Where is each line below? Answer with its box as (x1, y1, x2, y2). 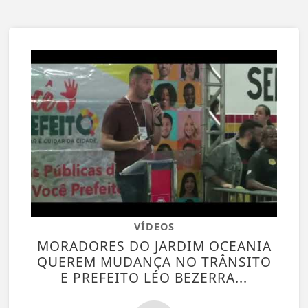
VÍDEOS (133, 219, 175, 233)
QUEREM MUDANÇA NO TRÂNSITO (36, 252, 272, 271)
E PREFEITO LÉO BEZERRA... (60, 267, 247, 287)
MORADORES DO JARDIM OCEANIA (36, 236, 272, 255)
